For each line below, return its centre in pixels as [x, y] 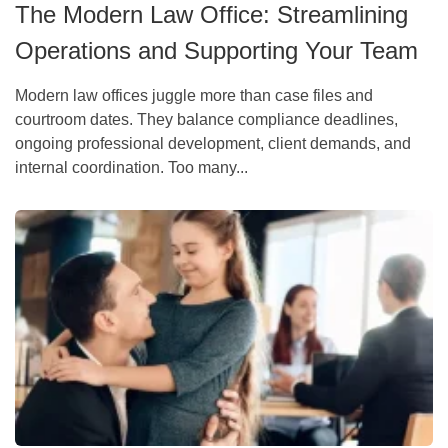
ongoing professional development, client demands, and [213, 143]
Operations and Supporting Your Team [216, 50]
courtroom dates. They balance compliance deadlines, [206, 119]
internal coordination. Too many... [131, 167]
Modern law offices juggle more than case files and [194, 95]
